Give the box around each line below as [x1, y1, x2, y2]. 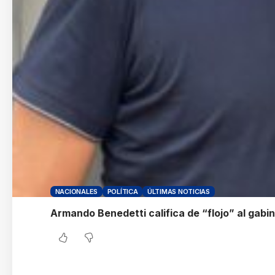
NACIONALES [55, 187, 98, 196]
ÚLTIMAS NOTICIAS [147, 187, 210, 196]
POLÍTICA [107, 187, 138, 196]
